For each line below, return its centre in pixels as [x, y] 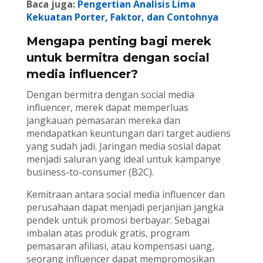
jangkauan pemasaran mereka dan [103, 121]
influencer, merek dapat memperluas [107, 108]
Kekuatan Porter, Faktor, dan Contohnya [122, 17]
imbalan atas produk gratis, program [108, 233]
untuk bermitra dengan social [118, 58]
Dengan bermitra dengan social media [110, 95]
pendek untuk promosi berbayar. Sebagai [118, 220]
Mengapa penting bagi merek [119, 41]
